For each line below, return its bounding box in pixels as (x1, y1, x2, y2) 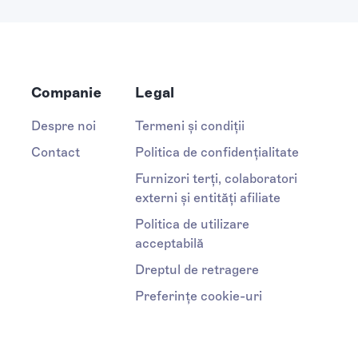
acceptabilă (135, 235, 205, 251)
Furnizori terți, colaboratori (135, 170, 298, 186)
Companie (30, 83, 102, 101)
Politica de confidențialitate (135, 144, 300, 160)
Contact (30, 144, 80, 160)
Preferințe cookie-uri (135, 288, 263, 304)
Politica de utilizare (135, 216, 250, 232)
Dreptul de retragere (135, 261, 260, 277)
